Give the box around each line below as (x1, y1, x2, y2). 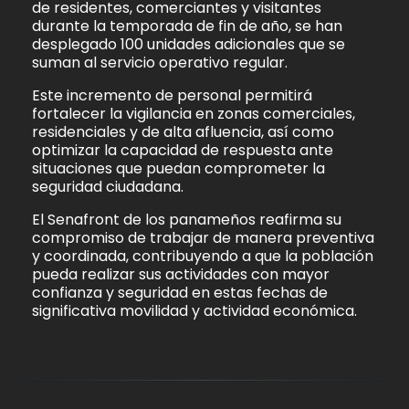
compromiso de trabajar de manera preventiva (32, 227, 374, 249)
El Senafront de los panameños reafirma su (32, 209, 341, 231)
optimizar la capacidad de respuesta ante (32, 140, 333, 162)
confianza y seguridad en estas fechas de (32, 282, 328, 304)
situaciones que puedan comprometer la (32, 158, 325, 180)
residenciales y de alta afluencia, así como (32, 121, 334, 143)
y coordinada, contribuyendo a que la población (32, 246, 373, 267)
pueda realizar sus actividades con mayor (32, 264, 330, 286)
